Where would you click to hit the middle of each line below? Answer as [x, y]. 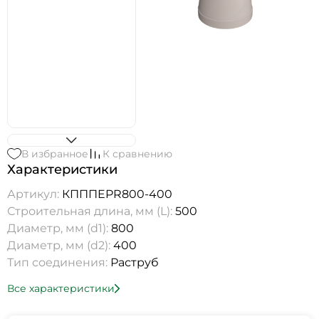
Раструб [135, 263]
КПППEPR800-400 [117, 194]
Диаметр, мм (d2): [60, 246]
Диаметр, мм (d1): [59, 229]
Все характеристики [61, 289]
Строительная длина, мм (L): [91, 211]
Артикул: [35, 194]
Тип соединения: [59, 263]
